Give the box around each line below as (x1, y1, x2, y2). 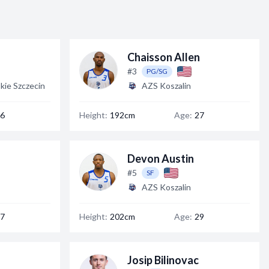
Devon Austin (127, 152, 194, 165)
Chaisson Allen (127, 50, 200, 64)
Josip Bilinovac (127, 253, 199, 267)
